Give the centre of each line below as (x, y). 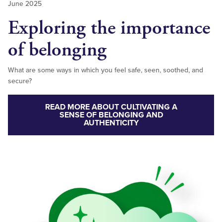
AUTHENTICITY (111, 123)
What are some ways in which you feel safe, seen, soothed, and (106, 70)
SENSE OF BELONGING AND (111, 115)
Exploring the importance (109, 28)
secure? (20, 81)
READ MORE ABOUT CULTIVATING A (111, 107)
